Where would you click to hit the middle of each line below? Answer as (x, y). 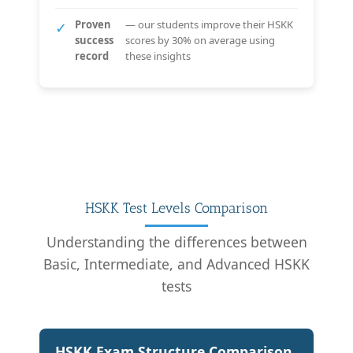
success (94, 40)
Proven (93, 24)
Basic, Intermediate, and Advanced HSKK (176, 264)
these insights (158, 56)
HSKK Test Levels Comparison (176, 208)
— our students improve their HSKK (210, 24)
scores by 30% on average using (201, 40)
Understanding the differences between (176, 242)
